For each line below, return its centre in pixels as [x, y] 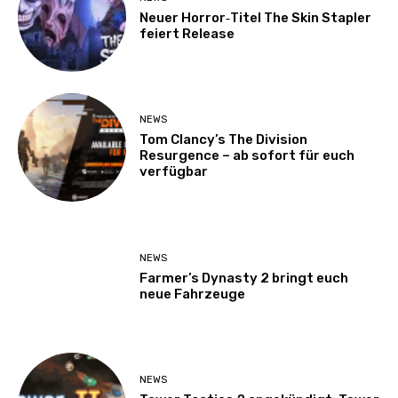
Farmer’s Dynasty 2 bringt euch [244, 278]
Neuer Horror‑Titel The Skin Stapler [256, 17]
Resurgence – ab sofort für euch [247, 156]
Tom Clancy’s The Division [224, 140]
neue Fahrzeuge [193, 294]
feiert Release [187, 33]
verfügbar [174, 172]
